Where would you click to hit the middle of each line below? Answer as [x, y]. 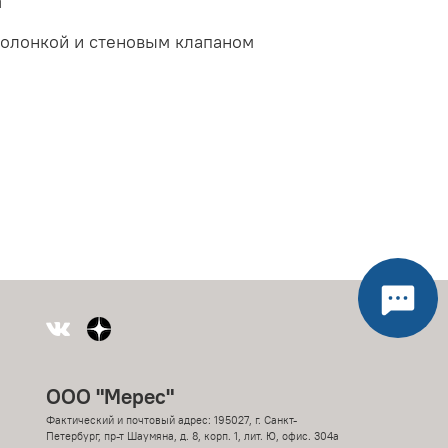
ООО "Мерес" [110, 397]
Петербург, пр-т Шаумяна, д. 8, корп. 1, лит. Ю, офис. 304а [192, 436]
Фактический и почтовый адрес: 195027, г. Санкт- [171, 420]
